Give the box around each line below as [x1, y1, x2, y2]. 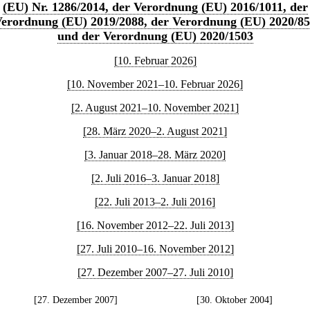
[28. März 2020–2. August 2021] [83, 125, 227, 137]
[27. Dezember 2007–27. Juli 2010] [77, 266, 233, 278]
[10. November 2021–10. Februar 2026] [67, 78, 243, 90]
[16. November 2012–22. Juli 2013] [76, 219, 234, 231]
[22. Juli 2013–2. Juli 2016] [95, 196, 215, 208]
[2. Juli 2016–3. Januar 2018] [91, 172, 219, 184]
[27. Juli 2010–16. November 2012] [76, 243, 234, 255]
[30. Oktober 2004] [196, 294, 273, 306]
